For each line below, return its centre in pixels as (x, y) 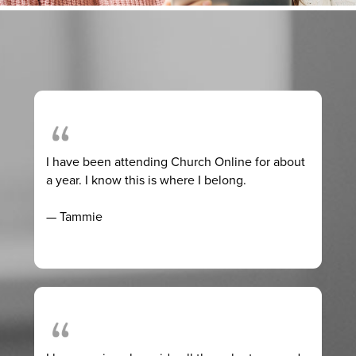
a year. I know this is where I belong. (146, 180)
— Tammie (74, 217)
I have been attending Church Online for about (175, 162)
